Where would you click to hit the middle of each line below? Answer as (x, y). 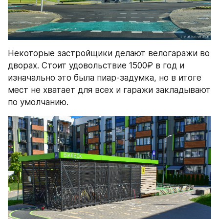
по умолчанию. (38, 102)
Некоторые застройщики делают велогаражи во (109, 53)
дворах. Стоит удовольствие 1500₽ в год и (96, 65)
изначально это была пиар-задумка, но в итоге (105, 77)
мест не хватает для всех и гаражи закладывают (109, 90)
